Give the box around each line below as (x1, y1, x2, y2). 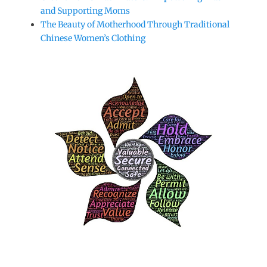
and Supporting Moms (41, 5, 130, 16)
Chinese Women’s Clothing (41, 33, 145, 44)
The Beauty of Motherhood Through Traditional (41, 19, 229, 30)
